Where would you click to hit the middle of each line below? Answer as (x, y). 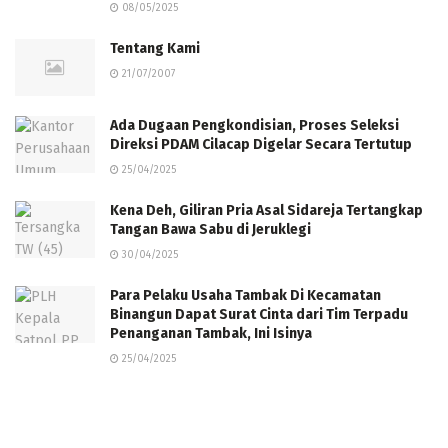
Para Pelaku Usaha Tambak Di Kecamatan (245, 296)
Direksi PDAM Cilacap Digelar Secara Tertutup (261, 145)
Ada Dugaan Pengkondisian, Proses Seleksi (254, 126)
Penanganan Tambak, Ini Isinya (211, 334)
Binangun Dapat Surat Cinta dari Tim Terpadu (259, 315)
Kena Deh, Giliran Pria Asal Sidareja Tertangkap (266, 211)
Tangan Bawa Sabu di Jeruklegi (210, 230)
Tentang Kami (155, 48)
